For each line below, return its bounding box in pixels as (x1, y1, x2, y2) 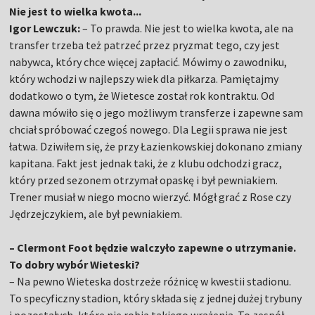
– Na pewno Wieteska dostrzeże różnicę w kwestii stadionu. (9, 274, 292, 289)
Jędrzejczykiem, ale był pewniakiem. (9, 207, 183, 221)
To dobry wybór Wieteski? (9, 257, 141, 272)
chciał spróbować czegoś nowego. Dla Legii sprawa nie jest (9, 122, 288, 137)
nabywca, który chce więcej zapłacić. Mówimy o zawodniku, (9, 55, 288, 70)
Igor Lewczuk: (9, 21, 81, 36)
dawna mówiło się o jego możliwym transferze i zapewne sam (9, 105, 304, 120)
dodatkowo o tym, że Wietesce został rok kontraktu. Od (9, 89, 275, 103)
